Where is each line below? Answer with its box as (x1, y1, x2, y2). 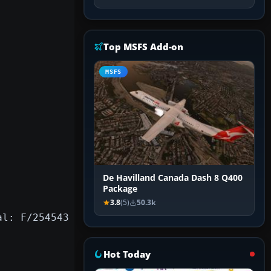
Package (103, 183, 137, 195)
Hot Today (103, 248, 151, 261)
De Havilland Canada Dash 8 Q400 (103, 172, 243, 184)
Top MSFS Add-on (103, 41, 184, 53)
